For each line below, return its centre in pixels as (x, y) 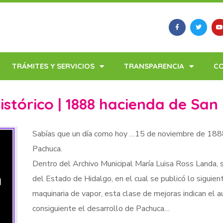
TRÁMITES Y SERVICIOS (53, 66)
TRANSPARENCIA (154, 66)
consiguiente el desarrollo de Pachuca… (101, 208)
